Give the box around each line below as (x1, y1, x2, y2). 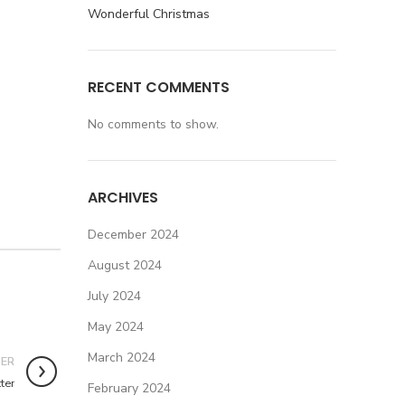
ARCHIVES (87, 187, 158, 208)
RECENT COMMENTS (87, 77, 230, 98)
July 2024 (87, 287, 141, 305)
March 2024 (87, 349, 155, 366)
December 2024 (87, 226, 179, 243)
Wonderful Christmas (87, 5, 210, 23)
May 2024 (87, 318, 144, 335)
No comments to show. (87, 116, 219, 133)
